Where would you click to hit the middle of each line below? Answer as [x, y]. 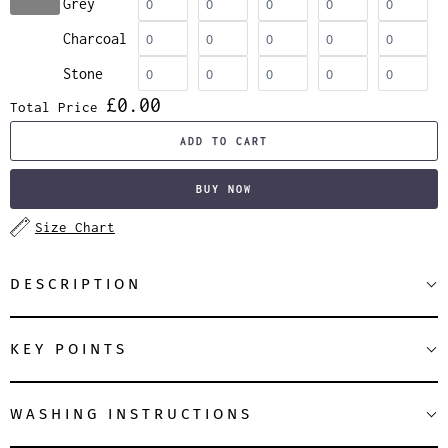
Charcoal [95, 38]
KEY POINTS [69, 348]
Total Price [54, 106]
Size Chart [75, 226]
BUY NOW [224, 188]
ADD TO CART [224, 140]
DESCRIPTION [76, 283]
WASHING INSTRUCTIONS [135, 413]
